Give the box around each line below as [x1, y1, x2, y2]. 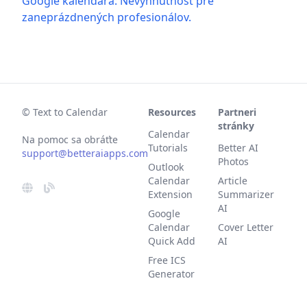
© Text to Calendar [22, 106, 108, 119]
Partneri [218, 106, 256, 119]
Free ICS [148, 254, 186, 267]
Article [218, 174, 247, 187]
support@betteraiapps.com [22, 147, 148, 160]
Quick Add [148, 234, 195, 247]
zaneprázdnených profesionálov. [22, 9, 191, 25]
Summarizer [218, 188, 274, 201]
